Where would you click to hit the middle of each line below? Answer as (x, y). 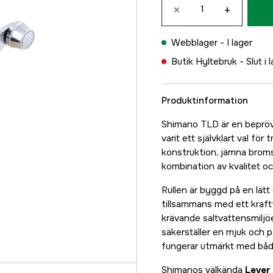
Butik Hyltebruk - (209, 62)
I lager (239, 43)
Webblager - (199, 43)
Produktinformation (205, 101)
